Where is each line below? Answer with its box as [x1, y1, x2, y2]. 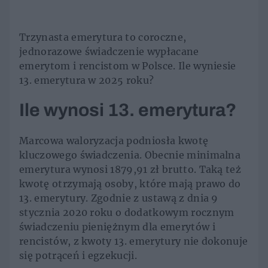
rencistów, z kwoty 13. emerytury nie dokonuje [19, 235, 248, 248]
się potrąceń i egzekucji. [19, 249, 138, 262]
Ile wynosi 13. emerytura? [19, 100, 236, 120]
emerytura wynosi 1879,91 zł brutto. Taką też [19, 163, 242, 176]
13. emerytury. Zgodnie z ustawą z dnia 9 [19, 192, 218, 205]
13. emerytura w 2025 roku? [19, 74, 154, 87]
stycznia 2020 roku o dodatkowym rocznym [19, 206, 234, 219]
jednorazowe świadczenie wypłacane [19, 45, 199, 58]
